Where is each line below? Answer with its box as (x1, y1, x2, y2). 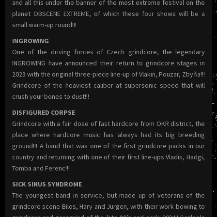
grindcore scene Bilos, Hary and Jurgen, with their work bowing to (12, 201, 205, 211)
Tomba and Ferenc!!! (12, 163, 70, 172)
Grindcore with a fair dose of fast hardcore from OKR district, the (12, 119, 205, 128)
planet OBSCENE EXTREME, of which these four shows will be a (12, 9, 205, 18)
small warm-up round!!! (12, 20, 77, 29)
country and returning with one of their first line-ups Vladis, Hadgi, (12, 152, 205, 161)
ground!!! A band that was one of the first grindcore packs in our (12, 141, 205, 150)
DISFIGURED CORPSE (12, 108, 75, 117)
